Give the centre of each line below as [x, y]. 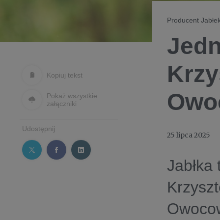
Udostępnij [39, 128]
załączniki [62, 103]
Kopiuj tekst [65, 75]
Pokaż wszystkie [72, 96]
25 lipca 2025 [189, 135]
